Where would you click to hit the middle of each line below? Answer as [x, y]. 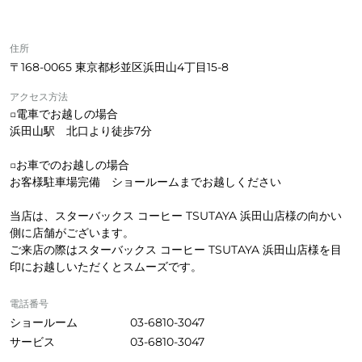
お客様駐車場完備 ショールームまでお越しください [145, 181]
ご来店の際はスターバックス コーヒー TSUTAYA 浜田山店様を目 [176, 249]
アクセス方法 [39, 96]
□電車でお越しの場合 [64, 114]
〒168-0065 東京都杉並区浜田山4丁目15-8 [119, 67]
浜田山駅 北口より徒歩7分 [81, 130]
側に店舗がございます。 [72, 232]
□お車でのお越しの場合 [69, 164]
